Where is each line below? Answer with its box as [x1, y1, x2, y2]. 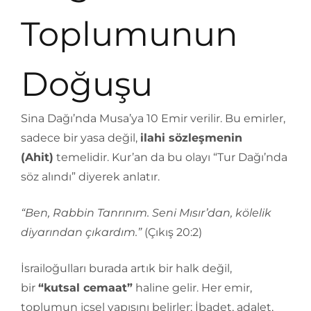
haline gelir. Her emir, [133, 281, 252, 294]
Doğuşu [21, 64, 153, 104]
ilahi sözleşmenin [140, 131, 242, 144]
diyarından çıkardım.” [21, 226, 142, 239]
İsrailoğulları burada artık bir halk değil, [21, 262, 232, 275]
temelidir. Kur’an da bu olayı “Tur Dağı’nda [53, 151, 287, 164]
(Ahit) [21, 151, 53, 164]
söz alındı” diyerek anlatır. [21, 170, 160, 183]
